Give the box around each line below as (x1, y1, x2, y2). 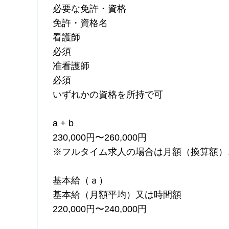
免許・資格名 (53, 17, 108, 28)
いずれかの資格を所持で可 (53, 89, 164, 100)
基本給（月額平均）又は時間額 (53, 189, 182, 200)
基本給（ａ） (53, 175, 108, 186)
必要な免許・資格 (53, 3, 127, 14)
